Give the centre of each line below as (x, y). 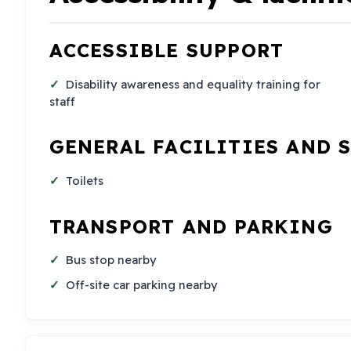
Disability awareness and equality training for (194, 84)
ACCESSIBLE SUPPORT (166, 51)
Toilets (85, 180)
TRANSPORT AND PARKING (191, 226)
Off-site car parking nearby (142, 284)
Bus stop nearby (112, 259)
